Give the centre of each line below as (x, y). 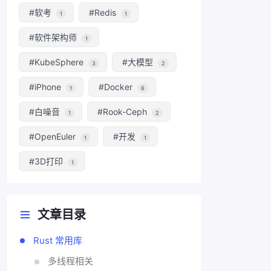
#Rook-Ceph (124, 112)
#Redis (104, 13)
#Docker (117, 87)
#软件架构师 (54, 38)
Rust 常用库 (58, 241)
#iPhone (47, 87)
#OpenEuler (54, 137)
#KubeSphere (58, 62)
